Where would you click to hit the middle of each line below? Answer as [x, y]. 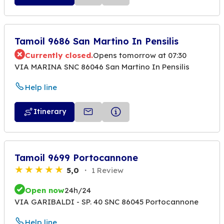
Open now [45, 190]
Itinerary [50, 112]
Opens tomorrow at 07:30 [140, 55]
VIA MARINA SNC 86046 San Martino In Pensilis [102, 67]
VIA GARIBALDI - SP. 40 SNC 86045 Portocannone [106, 202]
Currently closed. [59, 55]
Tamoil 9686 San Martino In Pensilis [96, 41]
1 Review [106, 170]
